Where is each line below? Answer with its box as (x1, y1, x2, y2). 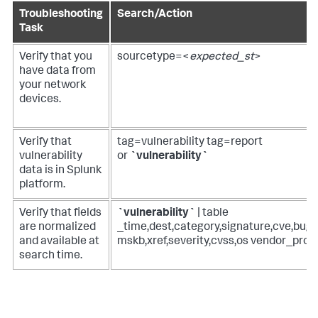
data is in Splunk (19, 165, 102, 177)
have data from (19, 66, 96, 78)
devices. (19, 94, 61, 106)
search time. (19, 251, 82, 263)
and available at (19, 236, 99, 248)
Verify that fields (19, 208, 102, 220)
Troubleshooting (19, 9, 103, 21)
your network (19, 80, 86, 92)
